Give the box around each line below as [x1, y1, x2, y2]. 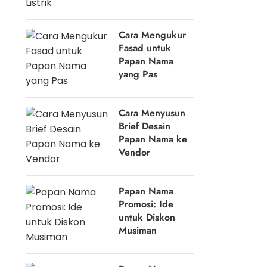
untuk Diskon [119, 210, 176, 224]
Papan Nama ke [119, 132, 188, 146]
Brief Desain [119, 119, 171, 133]
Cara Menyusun [119, 106, 186, 120]
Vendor [119, 145, 151, 159]
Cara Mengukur [119, 28, 187, 42]
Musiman [119, 223, 157, 237]
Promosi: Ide [119, 197, 174, 211]
